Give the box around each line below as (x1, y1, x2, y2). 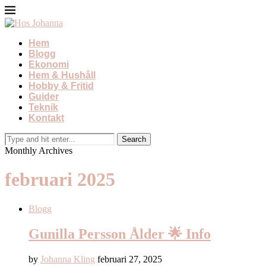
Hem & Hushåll (28, 70, 96, 80)
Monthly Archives (5, 145, 72, 156)
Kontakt (28, 113, 64, 123)
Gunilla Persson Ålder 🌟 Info (28, 226, 211, 242)
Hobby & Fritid (28, 81, 94, 91)
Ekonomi (28, 59, 69, 69)
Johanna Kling (40, 254, 95, 264)
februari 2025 (5, 169, 115, 191)
